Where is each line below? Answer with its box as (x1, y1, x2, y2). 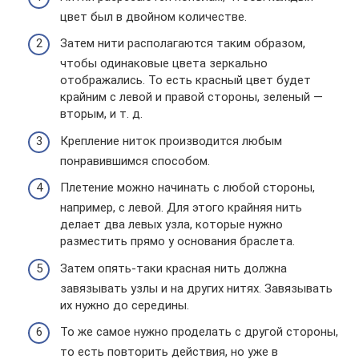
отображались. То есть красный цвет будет (60, 73, 311, 87)
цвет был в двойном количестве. (60, 9, 247, 24)
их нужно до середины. (60, 297, 189, 313)
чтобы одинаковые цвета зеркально (60, 56, 268, 71)
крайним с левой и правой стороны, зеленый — (60, 90, 323, 104)
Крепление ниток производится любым (60, 133, 282, 148)
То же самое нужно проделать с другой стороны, (60, 325, 338, 339)
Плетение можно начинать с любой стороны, (60, 180, 315, 195)
